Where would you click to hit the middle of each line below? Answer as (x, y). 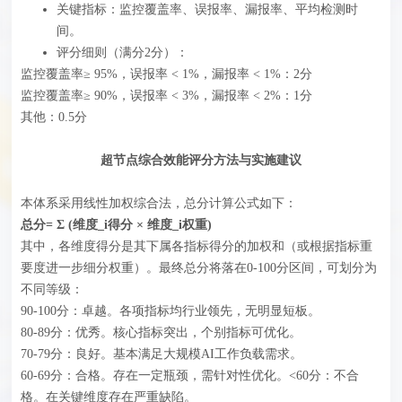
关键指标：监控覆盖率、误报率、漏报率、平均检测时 (208, 10)
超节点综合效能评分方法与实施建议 (201, 161)
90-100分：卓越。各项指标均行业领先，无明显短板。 (171, 311)
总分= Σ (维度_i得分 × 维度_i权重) (117, 225)
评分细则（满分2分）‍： (123, 53)
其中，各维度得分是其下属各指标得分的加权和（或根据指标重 (197, 247)
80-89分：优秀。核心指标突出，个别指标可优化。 (162, 333)
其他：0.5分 (54, 118)
